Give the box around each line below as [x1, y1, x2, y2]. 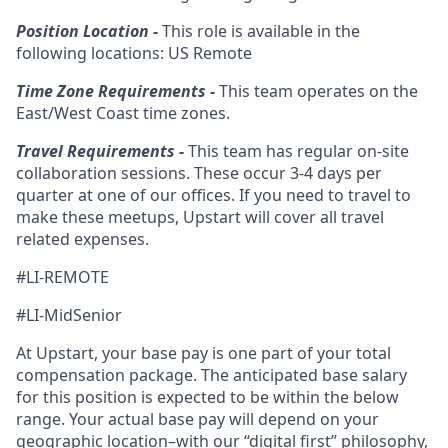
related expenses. [16, 228, 149, 250]
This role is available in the [162, 20, 360, 42]
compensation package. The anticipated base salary [16, 364, 407, 386]
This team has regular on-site [188, 140, 409, 162]
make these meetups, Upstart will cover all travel [16, 206, 384, 228]
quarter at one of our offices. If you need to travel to [16, 184, 411, 206]
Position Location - [16, 20, 162, 42]
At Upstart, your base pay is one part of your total [16, 342, 391, 364]
